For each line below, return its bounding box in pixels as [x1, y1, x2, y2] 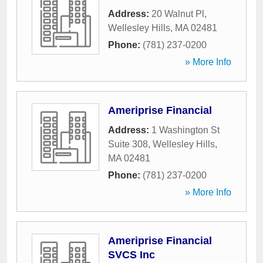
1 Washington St [151, 125, 220, 135]
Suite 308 [108, 139, 148, 149]
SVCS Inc [108, 249, 155, 261]
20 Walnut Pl [151, 9, 204, 19]
